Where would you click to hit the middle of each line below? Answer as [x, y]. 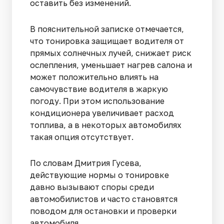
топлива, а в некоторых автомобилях [106, 125]
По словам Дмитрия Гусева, [86, 163]
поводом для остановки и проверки [103, 211]
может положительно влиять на [94, 77]
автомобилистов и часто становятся [104, 199]
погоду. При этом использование [97, 101]
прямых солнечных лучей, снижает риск [111, 53]
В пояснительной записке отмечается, [107, 29]
